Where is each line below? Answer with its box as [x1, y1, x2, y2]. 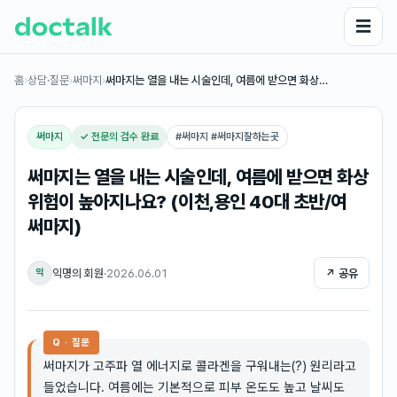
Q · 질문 [52, 337, 91, 348]
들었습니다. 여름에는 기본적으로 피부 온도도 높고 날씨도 [43, 379, 345, 394]
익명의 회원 [52, 266, 104, 280]
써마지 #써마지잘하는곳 [182, 130, 279, 143]
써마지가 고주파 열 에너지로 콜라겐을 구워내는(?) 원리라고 [43, 358, 356, 373]
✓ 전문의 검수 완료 [80, 130, 159, 143]
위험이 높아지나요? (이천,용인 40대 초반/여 [27, 191, 347, 213]
